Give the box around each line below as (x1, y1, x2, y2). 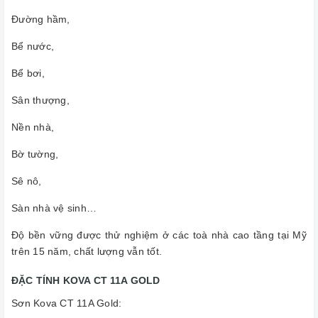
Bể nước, (11, 40, 54, 53)
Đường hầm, (11, 13, 70, 26)
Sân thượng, (11, 94, 70, 106)
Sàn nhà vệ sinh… (11, 202, 97, 214)
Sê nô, (11, 175, 42, 187)
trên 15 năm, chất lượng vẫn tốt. (11, 246, 162, 258)
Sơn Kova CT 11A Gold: (11, 297, 122, 309)
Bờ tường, (11, 148, 59, 160)
